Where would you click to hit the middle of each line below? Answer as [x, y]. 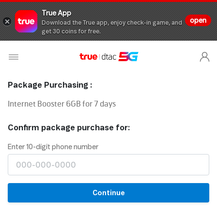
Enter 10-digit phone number [53, 147]
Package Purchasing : [50, 85]
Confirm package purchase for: [69, 128]
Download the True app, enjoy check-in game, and [112, 22]
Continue [108, 193]
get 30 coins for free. [71, 31]
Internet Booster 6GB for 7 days [62, 104]
